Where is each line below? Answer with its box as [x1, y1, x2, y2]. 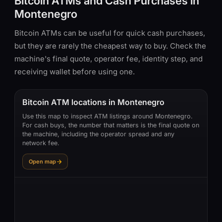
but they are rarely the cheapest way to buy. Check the [14, 41, 206, 51]
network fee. [22, 139, 59, 147]
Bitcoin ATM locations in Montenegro [22, 97, 165, 107]
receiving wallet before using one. [14, 67, 135, 76]
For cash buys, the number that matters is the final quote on [22, 121, 199, 129]
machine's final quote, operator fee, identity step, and [14, 54, 203, 63]
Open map [29, 158, 56, 165]
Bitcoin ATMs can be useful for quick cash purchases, [14, 28, 205, 38]
